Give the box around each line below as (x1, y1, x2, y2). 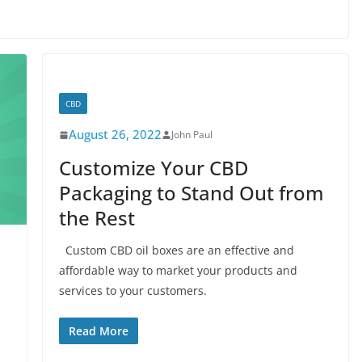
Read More (68, 323, 128, 339)
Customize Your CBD (58, 154, 249, 181)
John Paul (170, 128, 213, 141)
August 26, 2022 (68, 126, 162, 142)
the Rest (58, 204, 135, 231)
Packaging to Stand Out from (58, 179, 324, 206)
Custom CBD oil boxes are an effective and (58, 242, 294, 258)
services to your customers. (58, 283, 207, 298)
